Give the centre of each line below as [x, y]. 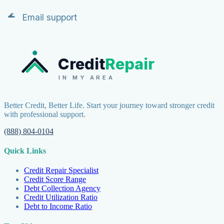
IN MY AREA [85, 78]
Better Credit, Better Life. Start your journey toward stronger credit [109, 105]
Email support [49, 17]
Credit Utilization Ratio [61, 197]
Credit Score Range [55, 179]
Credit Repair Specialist [61, 170]
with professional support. [45, 114]
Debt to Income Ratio [58, 206]
